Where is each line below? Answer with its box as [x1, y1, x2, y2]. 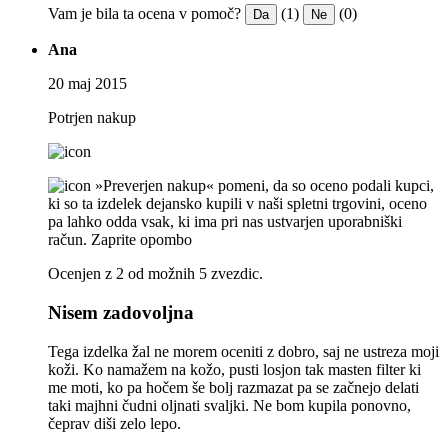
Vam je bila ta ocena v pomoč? [48, 5, 241, 23]
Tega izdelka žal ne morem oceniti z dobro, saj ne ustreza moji [48, 342, 439, 360]
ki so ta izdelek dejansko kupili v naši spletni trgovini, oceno [48, 195, 427, 213]
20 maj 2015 [48, 75, 127, 93]
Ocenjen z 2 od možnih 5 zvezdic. [48, 265, 263, 283]
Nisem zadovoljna [48, 301, 194, 323]
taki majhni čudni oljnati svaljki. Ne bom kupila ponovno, [48, 396, 411, 414]
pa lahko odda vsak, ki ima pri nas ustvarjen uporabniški [48, 213, 402, 231]
